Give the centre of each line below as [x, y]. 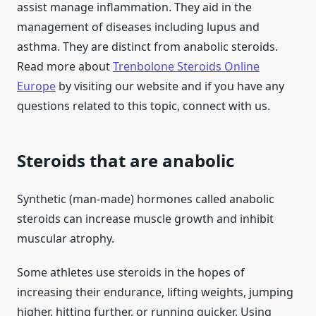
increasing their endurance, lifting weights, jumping [155, 292]
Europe [36, 86]
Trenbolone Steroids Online [186, 67]
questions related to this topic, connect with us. [144, 106]
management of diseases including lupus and [138, 27]
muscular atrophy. [66, 239]
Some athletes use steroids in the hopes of [131, 273]
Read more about [65, 67]
